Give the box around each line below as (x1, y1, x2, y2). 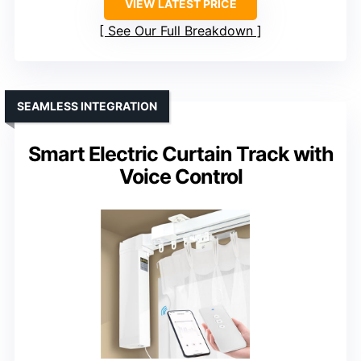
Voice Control (118, 164, 243, 189)
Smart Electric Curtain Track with (27, 141, 334, 166)
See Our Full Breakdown (108, 22, 253, 39)
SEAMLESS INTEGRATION (17, 98, 157, 113)
